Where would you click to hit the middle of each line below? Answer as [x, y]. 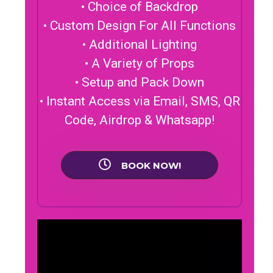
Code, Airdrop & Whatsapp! [140, 120]
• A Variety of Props [140, 63]
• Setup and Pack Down [140, 82]
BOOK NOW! [151, 165]
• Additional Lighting [140, 44]
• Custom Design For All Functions [140, 25]
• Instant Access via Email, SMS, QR [140, 101]
